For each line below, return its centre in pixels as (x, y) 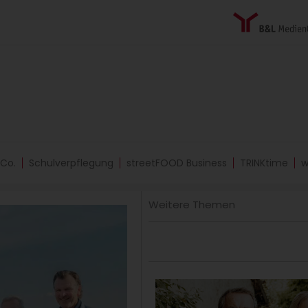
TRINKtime (264, 163)
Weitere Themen (192, 205)
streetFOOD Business (177, 163)
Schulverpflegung (71, 163)
